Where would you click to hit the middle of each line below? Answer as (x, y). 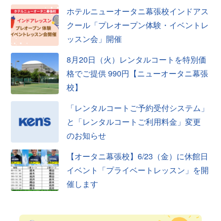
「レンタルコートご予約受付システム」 (138, 108)
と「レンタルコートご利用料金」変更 (134, 121)
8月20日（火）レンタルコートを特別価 (137, 59)
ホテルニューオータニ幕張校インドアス (138, 11)
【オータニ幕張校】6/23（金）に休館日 (138, 156)
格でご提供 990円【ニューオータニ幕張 (138, 73)
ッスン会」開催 (94, 38)
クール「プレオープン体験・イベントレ (138, 25)
